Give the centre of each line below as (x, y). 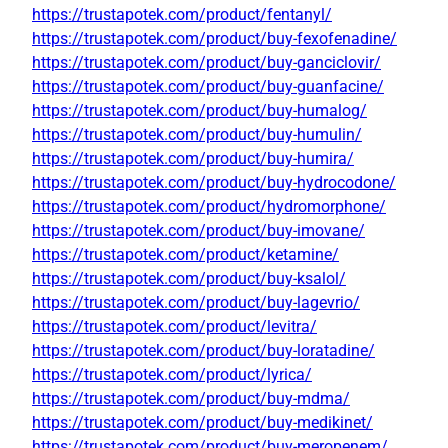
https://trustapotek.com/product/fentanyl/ (182, 15)
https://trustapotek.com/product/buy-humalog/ (199, 111)
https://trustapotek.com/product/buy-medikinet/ (202, 423)
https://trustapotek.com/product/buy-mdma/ (191, 399)
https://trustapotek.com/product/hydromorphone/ (209, 207)
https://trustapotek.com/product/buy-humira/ (193, 159)
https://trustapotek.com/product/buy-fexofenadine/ (214, 39)
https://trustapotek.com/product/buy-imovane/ (198, 231)
